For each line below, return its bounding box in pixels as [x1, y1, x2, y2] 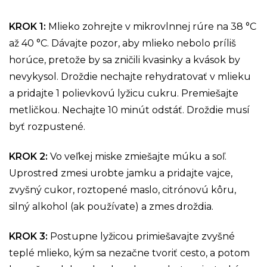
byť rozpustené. [9, 120, 85, 132]
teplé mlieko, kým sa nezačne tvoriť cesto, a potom [9, 247, 250, 259]
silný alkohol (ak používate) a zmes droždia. [9, 200, 213, 212]
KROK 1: [9, 20, 48, 32]
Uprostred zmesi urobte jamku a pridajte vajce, [9, 167, 232, 179]
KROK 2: [9, 150, 50, 162]
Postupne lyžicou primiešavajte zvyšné [50, 230, 235, 242]
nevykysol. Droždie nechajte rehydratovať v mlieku [9, 70, 251, 82]
